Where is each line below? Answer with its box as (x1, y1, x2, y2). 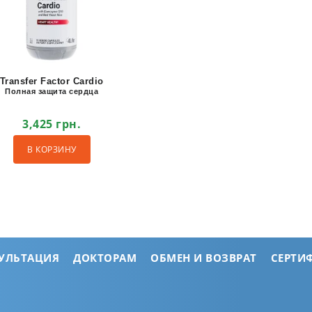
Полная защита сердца (5, 87, 99, 95)
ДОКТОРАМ (73, 250, 136, 265)
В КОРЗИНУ (27, 143, 77, 155)
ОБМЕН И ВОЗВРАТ (150, 250, 257, 265)
